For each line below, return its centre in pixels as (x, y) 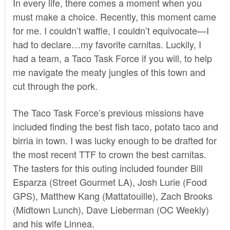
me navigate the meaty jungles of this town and (109, 72)
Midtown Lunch (47, 209)
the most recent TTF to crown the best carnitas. (109, 154)
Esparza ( (32, 181)
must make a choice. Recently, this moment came (114, 16)
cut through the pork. (55, 85)
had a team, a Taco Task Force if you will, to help (112, 58)
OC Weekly (183, 209)
